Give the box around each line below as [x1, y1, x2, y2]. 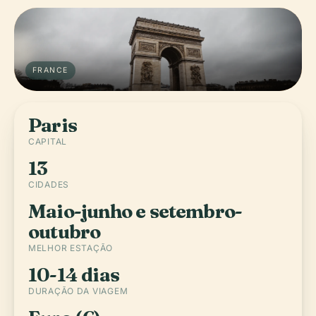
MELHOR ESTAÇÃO [28, 243, 114, 253]
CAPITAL [28, 136, 68, 147]
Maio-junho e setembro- [28, 200, 243, 223]
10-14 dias [28, 263, 119, 286]
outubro [28, 220, 101, 243]
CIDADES [28, 179, 70, 190]
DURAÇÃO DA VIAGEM [28, 286, 128, 296]
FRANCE [32, 66, 68, 75]
